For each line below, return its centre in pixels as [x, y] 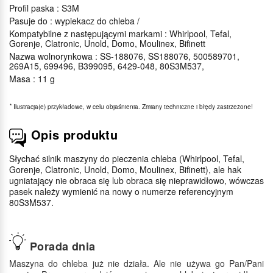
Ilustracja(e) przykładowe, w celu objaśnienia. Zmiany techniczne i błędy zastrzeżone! [132, 106]
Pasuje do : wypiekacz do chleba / [74, 20]
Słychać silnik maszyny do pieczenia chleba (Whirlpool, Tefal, [127, 158]
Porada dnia [63, 246]
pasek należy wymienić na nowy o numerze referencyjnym [121, 191]
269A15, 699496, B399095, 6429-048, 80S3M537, [107, 66]
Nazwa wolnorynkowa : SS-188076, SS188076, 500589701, [124, 56]
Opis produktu [75, 134]
